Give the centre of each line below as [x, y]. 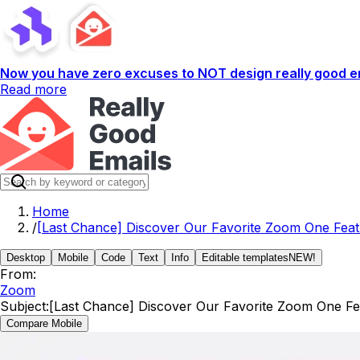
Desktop [26, 258]
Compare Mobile [44, 323]
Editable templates [245, 258]
